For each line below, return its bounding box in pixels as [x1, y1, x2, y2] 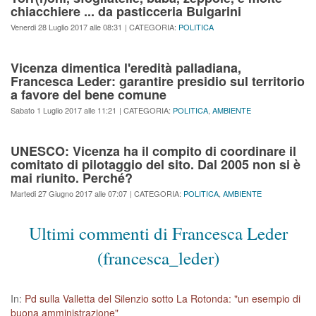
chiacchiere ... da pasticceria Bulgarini [11, 2, 241, 21]
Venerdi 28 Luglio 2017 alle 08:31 [11, 21, 122, 33]
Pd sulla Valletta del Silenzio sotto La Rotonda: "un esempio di [25, 291, 300, 306]
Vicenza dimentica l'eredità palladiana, [11, 59, 241, 78]
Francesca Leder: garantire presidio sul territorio [11, 72, 305, 91]
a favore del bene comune [11, 85, 166, 104]
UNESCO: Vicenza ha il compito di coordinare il [11, 142, 296, 161]
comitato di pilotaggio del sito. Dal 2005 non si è [11, 155, 300, 174]
